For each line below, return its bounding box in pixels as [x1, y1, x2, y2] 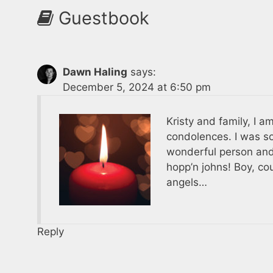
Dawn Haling [63, 65, 128, 78]
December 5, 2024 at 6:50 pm [63, 80, 211, 93]
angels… [166, 175, 207, 188]
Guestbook [54, 7, 150, 29]
